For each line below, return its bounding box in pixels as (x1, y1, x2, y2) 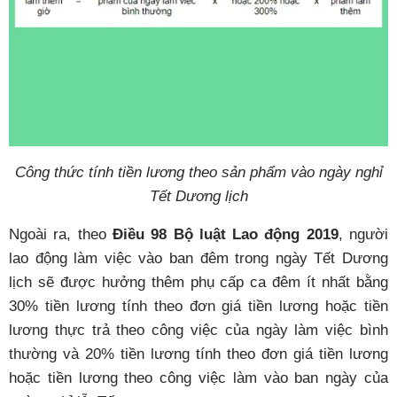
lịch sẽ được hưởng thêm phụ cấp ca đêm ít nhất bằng (9, 274, 388, 292)
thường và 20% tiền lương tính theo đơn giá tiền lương (9, 346, 388, 363)
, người (338, 226, 389, 244)
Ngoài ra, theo (9, 226, 113, 244)
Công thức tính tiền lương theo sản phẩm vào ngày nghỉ (14, 164, 383, 182)
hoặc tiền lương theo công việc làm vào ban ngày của (9, 370, 388, 387)
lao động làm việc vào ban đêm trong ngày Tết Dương (9, 250, 388, 268)
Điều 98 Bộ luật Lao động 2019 (112, 226, 339, 244)
